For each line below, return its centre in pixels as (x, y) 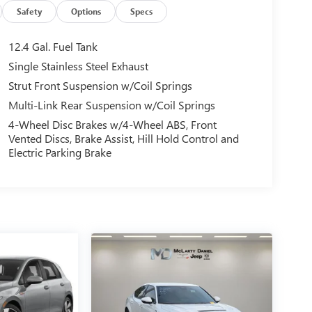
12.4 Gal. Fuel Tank (53, 47)
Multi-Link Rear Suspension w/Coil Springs (111, 105)
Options (86, 11)
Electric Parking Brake (60, 153)
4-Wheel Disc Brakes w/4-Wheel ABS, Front (112, 125)
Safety (30, 11)
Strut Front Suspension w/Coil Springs (100, 86)
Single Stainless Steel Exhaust (78, 66)
